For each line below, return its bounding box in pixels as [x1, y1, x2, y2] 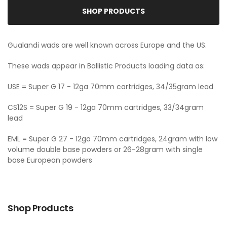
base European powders [8, 155, 92, 165]
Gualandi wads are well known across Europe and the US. [8, 40, 207, 50]
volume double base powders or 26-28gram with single [8, 144, 203, 155]
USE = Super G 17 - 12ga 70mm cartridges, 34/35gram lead [8, 81, 213, 92]
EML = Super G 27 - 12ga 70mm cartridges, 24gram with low [8, 133, 217, 144]
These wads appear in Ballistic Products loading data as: [8, 60, 205, 71]
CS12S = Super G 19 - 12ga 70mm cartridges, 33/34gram [8, 102, 204, 112]
